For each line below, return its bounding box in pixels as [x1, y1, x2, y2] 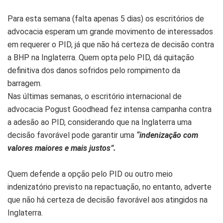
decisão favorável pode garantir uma [7, 130, 136, 140]
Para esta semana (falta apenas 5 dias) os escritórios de [7, 13, 204, 23]
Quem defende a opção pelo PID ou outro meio [7, 169, 173, 179]
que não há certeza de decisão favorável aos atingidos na [7, 195, 208, 205]
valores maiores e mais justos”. [7, 143, 116, 153]
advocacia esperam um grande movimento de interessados [7, 26, 213, 36]
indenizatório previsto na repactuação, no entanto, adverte [7, 182, 212, 192]
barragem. [7, 78, 42, 88]
